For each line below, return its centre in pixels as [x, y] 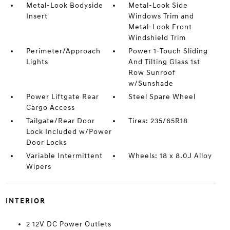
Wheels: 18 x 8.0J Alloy [170, 156]
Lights [37, 62]
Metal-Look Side [158, 5]
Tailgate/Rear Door [60, 121]
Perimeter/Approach [63, 51]
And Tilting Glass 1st [165, 62]
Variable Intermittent [64, 156]
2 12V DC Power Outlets [69, 224]
